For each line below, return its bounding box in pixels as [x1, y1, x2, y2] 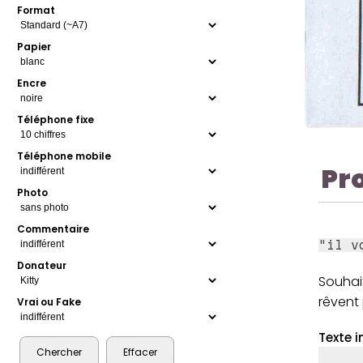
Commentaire [17, 222, 90, 237]
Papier [17, 40, 52, 54]
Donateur [17, 258, 67, 273]
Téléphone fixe [17, 113, 95, 127]
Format [17, 3, 56, 18]
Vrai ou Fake [17, 295, 82, 310]
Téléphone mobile [17, 149, 112, 164]
